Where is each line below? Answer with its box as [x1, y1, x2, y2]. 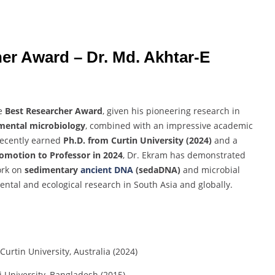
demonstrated [187, 149, 246, 161]
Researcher [26, 105, 75, 117]
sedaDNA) [139, 164, 180, 176]
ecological [42, 179, 85, 191]
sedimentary [25, 164, 80, 176]
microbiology [29, 120, 85, 132]
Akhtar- [144, 48, 199, 67]
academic [214, 120, 253, 132]
